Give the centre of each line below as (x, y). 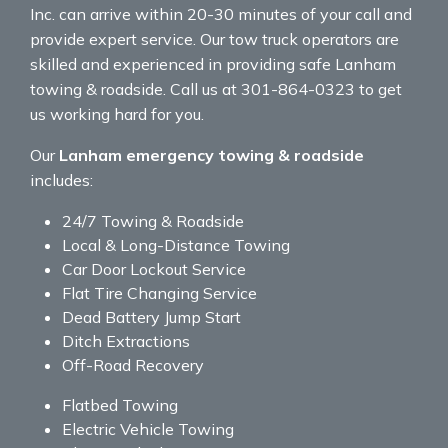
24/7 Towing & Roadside (153, 221)
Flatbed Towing (120, 405)
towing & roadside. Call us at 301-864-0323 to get (216, 89)
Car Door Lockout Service (154, 269)
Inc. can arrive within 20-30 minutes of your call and (221, 14)
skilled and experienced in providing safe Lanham (213, 64)
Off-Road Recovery (133, 365)
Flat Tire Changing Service (159, 293)
